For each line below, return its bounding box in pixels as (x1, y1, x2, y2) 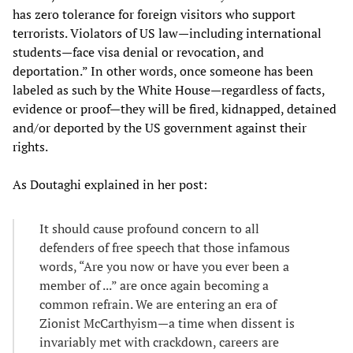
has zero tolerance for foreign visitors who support (13, 6, 295, 24)
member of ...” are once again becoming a (39, 277, 269, 295)
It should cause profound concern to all (39, 220, 259, 238)
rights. (13, 138, 48, 156)
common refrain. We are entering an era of (39, 295, 277, 314)
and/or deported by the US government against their (13, 119, 307, 137)
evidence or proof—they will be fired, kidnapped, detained (13, 100, 336, 118)
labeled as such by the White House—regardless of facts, (13, 81, 325, 99)
